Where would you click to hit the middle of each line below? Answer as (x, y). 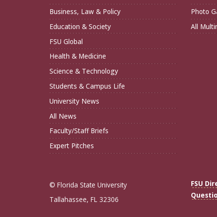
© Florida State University (88, 185)
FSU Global (66, 41)
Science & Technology (84, 71)
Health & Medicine (78, 56)
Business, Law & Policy (85, 12)
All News (63, 116)
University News (74, 101)
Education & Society (80, 26)
